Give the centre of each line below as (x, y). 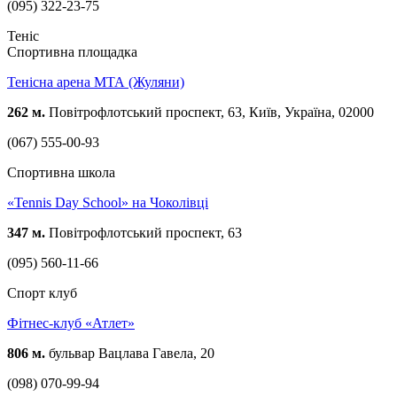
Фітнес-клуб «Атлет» (71, 323)
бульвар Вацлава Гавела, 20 (130, 353)
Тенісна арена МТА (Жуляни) (96, 82)
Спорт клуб (42, 292)
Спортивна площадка (72, 51)
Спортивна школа (61, 172)
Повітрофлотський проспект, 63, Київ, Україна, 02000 (210, 112)
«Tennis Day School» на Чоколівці (108, 202)
